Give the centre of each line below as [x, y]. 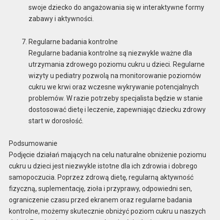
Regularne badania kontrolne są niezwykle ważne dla [110, 53]
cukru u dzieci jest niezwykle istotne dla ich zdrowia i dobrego [103, 166]
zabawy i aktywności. [61, 18]
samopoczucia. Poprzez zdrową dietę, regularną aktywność [101, 178]
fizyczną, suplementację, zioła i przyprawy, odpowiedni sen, [100, 189]
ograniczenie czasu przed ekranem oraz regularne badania [100, 200]
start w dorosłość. [56, 121]
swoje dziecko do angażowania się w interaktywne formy [116, 7]
